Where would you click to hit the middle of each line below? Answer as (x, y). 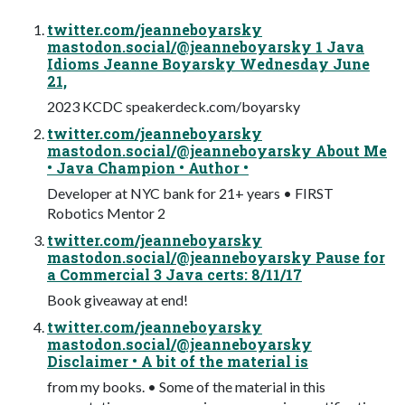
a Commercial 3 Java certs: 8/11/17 (174, 274)
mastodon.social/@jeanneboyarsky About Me (217, 150)
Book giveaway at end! (118, 299)
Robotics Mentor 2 (106, 212)
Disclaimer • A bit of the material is (178, 361)
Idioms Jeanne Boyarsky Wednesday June (208, 63)
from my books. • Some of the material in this (186, 386)
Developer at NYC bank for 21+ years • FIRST (190, 193)
